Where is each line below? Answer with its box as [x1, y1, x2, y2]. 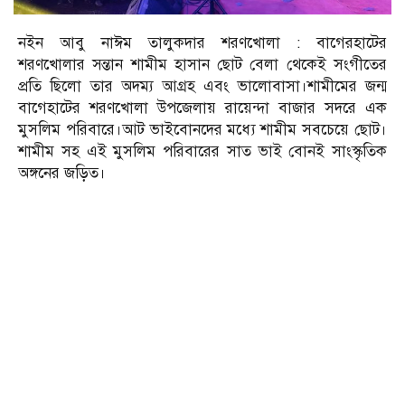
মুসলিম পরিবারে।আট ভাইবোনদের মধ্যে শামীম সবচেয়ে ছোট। [18, 119, 387, 139]
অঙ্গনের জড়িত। [18, 163, 106, 183]
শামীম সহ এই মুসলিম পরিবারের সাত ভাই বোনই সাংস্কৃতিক [18, 141, 387, 161]
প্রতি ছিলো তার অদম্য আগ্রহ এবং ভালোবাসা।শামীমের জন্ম [18, 76, 387, 96]
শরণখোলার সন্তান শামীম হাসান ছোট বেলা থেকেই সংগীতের [18, 54, 387, 74]
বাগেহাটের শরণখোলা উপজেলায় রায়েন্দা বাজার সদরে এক [18, 98, 387, 118]
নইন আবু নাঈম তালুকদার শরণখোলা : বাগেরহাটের [18, 33, 387, 52]
